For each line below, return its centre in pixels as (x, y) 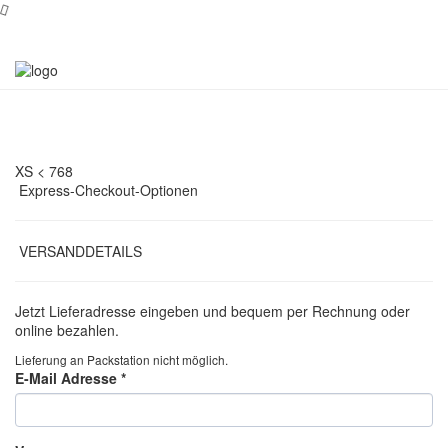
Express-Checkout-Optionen (106, 189)
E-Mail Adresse (68, 377)
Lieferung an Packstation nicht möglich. (121, 359)
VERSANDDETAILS (78, 250)
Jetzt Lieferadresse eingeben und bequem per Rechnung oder (212, 310)
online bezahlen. (67, 329)
